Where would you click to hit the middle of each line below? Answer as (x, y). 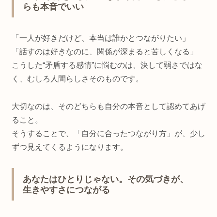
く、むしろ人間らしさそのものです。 (77, 79)
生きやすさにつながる (66, 190)
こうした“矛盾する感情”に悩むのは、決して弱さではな (107, 65)
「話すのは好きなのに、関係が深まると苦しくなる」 (105, 52)
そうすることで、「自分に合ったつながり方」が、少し (108, 133)
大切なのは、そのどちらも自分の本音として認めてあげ (108, 106)
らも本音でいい (53, 7)
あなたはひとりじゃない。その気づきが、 (106, 179)
